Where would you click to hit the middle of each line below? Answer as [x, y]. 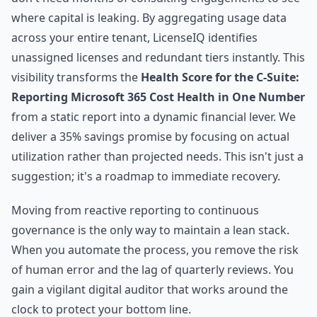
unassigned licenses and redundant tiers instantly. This [158, 57]
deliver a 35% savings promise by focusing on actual [150, 137]
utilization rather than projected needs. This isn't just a [157, 156]
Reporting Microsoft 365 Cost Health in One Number [158, 97]
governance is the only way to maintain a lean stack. [150, 230]
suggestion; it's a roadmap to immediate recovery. [146, 176]
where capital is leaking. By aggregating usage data [149, 18]
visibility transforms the [76, 77]
